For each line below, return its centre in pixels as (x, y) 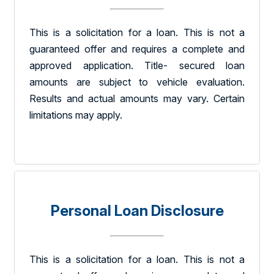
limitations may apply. (76, 115)
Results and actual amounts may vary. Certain (137, 99)
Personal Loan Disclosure (137, 211)
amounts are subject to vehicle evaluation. (137, 82)
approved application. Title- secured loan (137, 66)
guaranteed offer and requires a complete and (137, 49)
